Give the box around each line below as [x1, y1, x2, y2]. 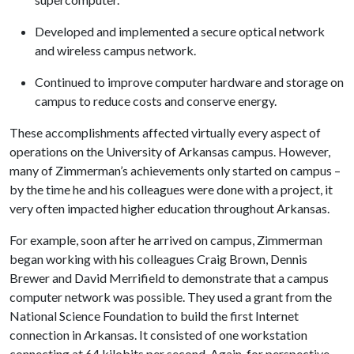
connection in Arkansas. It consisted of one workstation [9, 327, 307, 342]
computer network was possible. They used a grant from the [9, 289, 332, 304]
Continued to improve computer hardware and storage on [35, 74, 344, 89]
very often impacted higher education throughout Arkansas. [9, 201, 330, 216]
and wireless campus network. [35, 43, 196, 58]
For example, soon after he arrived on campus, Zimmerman [9, 232, 322, 247]
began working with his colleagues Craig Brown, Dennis [9, 251, 307, 266]
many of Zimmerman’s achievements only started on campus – [9, 163, 341, 178]
